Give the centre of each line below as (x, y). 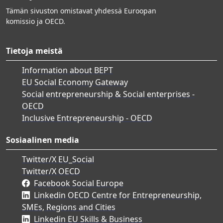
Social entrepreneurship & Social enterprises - (108, 94)
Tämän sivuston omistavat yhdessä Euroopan (81, 10)
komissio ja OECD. (36, 21)
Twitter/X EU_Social (58, 159)
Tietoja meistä (34, 51)
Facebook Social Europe (79, 183)
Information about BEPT (67, 70)
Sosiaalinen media (43, 140)
